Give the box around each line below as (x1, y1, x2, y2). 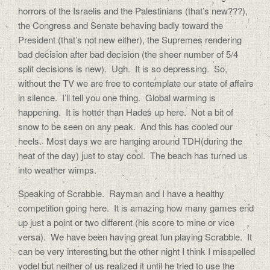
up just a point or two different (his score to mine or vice (18, 216, 234, 228)
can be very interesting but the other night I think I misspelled (18, 245, 255, 257)
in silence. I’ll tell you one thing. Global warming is (18, 91, 216, 104)
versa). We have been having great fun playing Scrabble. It (18, 230, 252, 243)
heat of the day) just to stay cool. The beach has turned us (18, 149, 248, 162)
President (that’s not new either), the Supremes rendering (18, 33, 242, 46)
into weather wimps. (18, 163, 96, 176)
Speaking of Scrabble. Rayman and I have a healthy (18, 187, 224, 199)
